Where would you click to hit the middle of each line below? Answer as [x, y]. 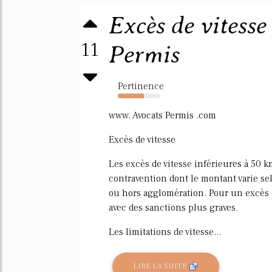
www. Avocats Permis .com [162, 115]
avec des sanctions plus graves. [173, 208]
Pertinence [141, 86]
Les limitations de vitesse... [165, 232]
